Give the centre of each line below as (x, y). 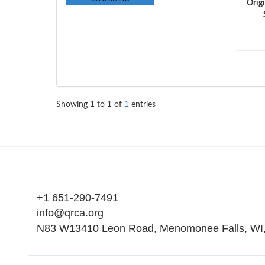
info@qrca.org (70, 213)
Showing (73, 105)
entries (142, 105)
